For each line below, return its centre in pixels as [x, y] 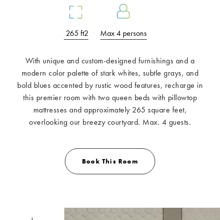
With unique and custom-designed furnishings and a [110, 60]
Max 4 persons [123, 33]
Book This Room [110, 161]
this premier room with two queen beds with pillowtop [110, 97]
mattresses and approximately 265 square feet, [110, 110]
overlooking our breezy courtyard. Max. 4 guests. [110, 122]
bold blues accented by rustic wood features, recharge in [110, 85]
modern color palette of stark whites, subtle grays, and [110, 73]
